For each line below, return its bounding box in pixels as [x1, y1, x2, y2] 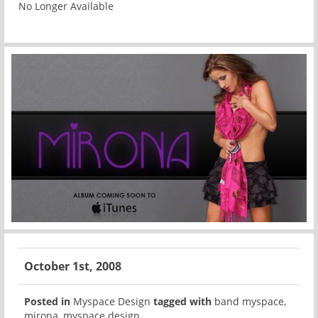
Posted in [24, 294, 70, 308]
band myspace [214, 294, 284, 308]
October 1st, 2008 [24, 258, 121, 274]
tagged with [153, 294, 212, 308]
